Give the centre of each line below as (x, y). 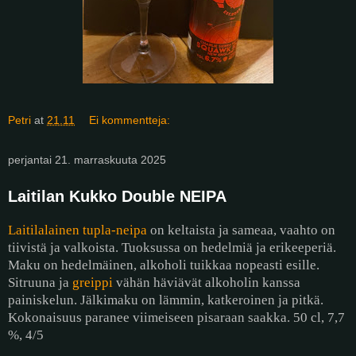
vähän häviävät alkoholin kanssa (207, 283)
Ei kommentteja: (130, 120)
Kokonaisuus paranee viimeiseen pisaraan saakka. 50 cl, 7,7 (176, 318)
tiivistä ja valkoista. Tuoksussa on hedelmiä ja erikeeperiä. (172, 248)
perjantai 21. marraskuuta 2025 (87, 160)
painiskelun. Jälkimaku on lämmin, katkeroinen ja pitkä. (166, 300)
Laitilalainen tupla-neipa (77, 230)
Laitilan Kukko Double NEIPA (117, 197)
